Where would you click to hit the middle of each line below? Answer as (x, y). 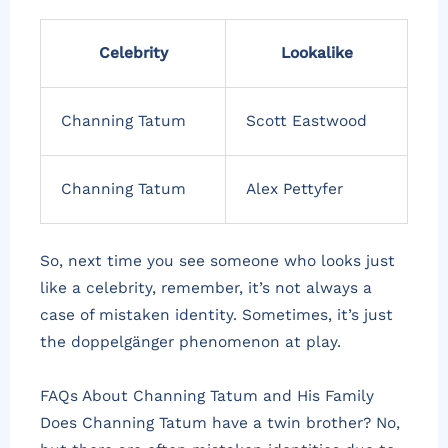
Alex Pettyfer (294, 189)
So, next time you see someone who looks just (217, 260)
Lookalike (316, 53)
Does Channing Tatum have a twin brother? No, (220, 422)
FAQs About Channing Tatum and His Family (207, 395)
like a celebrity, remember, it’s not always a (206, 287)
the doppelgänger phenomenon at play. (190, 341)
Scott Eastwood (306, 121)
